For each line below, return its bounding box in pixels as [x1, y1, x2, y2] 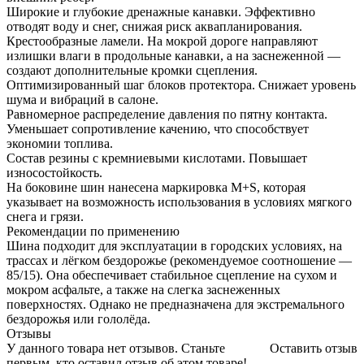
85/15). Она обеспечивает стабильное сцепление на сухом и [6, 268, 337, 283]
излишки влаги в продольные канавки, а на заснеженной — [6, 49, 340, 63]
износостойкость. [6, 166, 102, 180]
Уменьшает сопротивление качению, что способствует [6, 122, 309, 136]
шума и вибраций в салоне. [6, 93, 158, 107]
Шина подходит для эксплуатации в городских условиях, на [6, 239, 342, 253]
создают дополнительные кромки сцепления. [6, 63, 258, 78]
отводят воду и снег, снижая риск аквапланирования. [6, 19, 302, 34]
